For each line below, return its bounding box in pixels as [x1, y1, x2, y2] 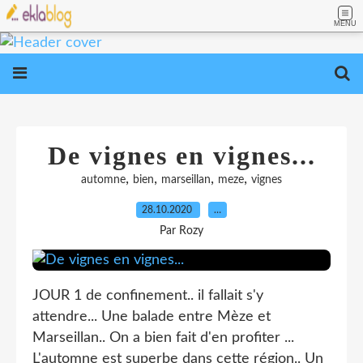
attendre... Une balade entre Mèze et [32, 310, 271, 324]
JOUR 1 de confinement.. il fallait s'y [32, 288, 263, 303]
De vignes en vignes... [47, 141, 316, 170]
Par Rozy [160, 225, 203, 237]
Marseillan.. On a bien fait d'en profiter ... [32, 331, 294, 345]
